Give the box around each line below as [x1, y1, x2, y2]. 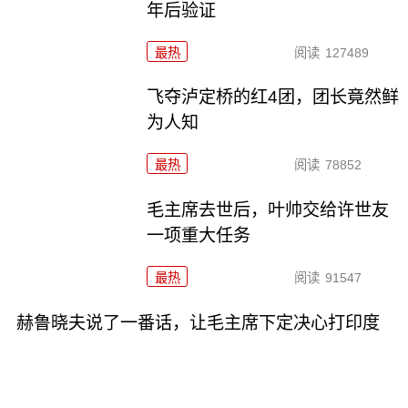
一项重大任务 [147, 226, 251, 246]
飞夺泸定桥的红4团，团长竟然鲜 [147, 87, 400, 107]
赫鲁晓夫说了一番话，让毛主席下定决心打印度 [15, 313, 380, 333]
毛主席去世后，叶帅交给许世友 [147, 200, 390, 220]
